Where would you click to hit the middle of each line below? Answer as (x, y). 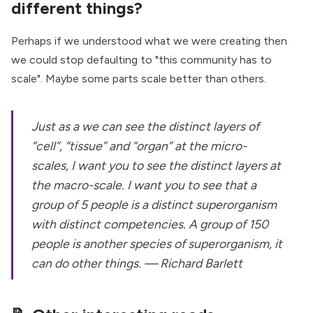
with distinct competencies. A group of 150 (150, 224)
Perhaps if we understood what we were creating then (149, 41)
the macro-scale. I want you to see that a (144, 184)
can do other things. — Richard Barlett (137, 263)
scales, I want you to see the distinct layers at (156, 165)
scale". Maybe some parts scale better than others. (139, 79)
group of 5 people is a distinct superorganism (154, 204)
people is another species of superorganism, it (157, 243)
